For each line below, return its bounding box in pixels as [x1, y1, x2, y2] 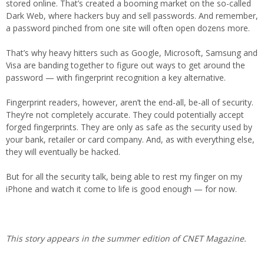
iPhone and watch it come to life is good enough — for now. [6, 183, 237, 194]
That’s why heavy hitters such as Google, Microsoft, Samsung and [6, 47, 258, 58]
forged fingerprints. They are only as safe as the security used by [6, 121, 252, 133]
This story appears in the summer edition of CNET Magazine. [6, 233, 246, 244]
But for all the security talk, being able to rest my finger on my [6, 171, 242, 182]
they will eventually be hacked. [6, 146, 120, 157]
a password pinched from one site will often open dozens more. [6, 22, 250, 34]
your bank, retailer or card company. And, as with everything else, [6, 134, 255, 145]
